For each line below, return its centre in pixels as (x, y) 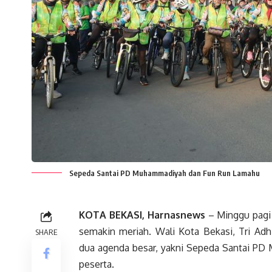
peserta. (97, 264)
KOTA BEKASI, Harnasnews (142, 215)
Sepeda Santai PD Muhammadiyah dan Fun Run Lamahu (165, 173)
